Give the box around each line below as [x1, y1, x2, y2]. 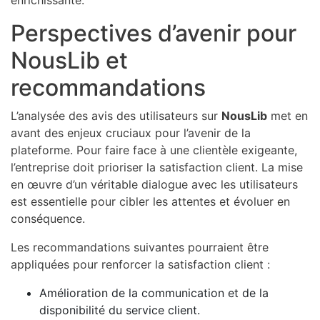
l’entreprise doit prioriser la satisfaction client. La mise [11, 159, 303, 174]
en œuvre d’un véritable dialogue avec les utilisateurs [11, 176, 298, 191]
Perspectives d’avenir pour [11, 19, 296, 47]
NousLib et [11, 46, 128, 74]
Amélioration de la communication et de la [39, 285, 269, 300]
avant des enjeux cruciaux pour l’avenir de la [11, 125, 251, 140]
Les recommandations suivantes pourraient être [11, 239, 269, 254]
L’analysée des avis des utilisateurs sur [11, 108, 221, 123]
